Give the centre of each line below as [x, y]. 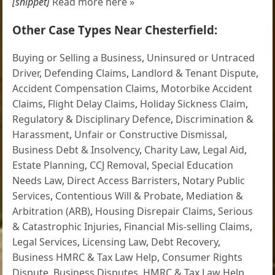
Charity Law [171, 149]
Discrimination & [215, 119]
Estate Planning [49, 165]
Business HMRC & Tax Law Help [85, 257]
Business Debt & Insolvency [76, 149]
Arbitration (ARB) [52, 211]
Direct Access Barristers [122, 180]
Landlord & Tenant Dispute [194, 73]
